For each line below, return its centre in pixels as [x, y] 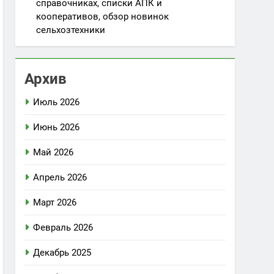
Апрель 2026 [60, 177]
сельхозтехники [71, 30]
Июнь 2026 [57, 127]
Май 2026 [54, 152]
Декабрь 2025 [62, 253]
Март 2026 [55, 202]
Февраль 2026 [63, 228]
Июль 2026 [57, 102]
